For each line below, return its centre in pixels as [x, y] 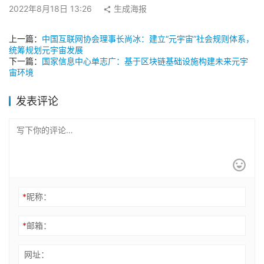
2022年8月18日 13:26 [52, 9]
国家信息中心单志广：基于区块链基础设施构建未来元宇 [145, 61]
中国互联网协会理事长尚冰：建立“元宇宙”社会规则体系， [148, 39]
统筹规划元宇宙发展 [46, 50]
